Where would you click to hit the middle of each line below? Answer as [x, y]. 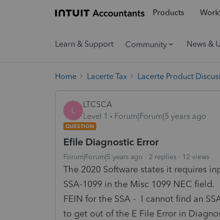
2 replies [163, 157]
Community [146, 44]
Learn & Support [84, 44]
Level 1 [96, 116]
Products [168, 13]
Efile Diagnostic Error [111, 142]
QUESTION [80, 126]
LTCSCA [97, 104]
